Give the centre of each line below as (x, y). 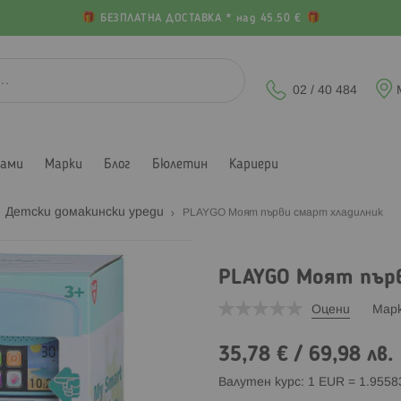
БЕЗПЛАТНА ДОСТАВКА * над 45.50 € (200, 19)
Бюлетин (180, 164)
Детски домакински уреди (86, 212)
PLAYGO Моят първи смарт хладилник (283, 212)
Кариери (254, 164)
